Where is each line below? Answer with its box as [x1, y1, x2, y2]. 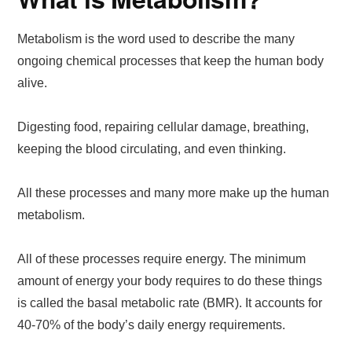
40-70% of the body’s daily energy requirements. [17, 317, 286, 332]
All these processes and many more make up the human [17, 185, 330, 200]
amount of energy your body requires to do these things [17, 273, 323, 288]
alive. [17, 75, 48, 90]
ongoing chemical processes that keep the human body [17, 53, 324, 68]
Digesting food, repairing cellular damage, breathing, [17, 119, 310, 134]
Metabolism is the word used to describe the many [17, 31, 295, 46]
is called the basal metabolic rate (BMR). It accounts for [17, 295, 323, 310]
